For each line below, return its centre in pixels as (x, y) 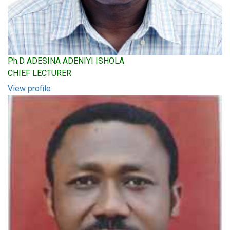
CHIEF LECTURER (40, 73)
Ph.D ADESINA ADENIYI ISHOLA (66, 61)
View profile (29, 89)
